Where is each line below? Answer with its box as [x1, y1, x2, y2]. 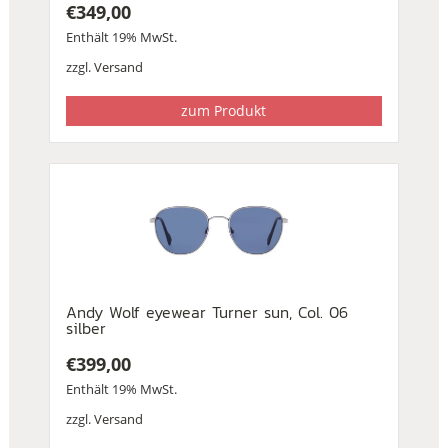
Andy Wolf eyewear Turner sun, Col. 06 [65, 299, 348, 324]
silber [65, 315, 106, 340]
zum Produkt [181, 100, 267, 120]
